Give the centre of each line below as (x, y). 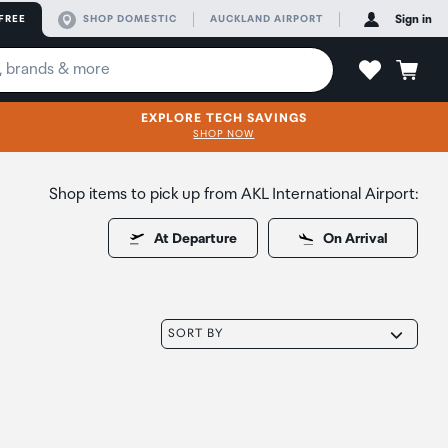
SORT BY (196, 333)
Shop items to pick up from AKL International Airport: (233, 194)
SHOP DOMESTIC (130, 19)
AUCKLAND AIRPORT (266, 19)
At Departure (195, 239)
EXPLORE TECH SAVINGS (223, 118)
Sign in (413, 19)
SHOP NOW (224, 134)
